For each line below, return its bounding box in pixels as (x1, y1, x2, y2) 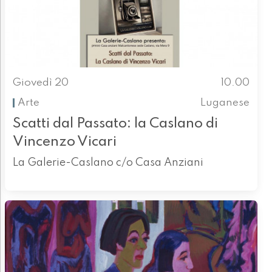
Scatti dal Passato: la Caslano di (12, 116, 218, 131)
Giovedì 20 (12, 78, 69, 89)
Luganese (200, 97, 250, 108)
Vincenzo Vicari (12, 134, 117, 149)
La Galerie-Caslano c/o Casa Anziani (12, 157, 203, 168)
